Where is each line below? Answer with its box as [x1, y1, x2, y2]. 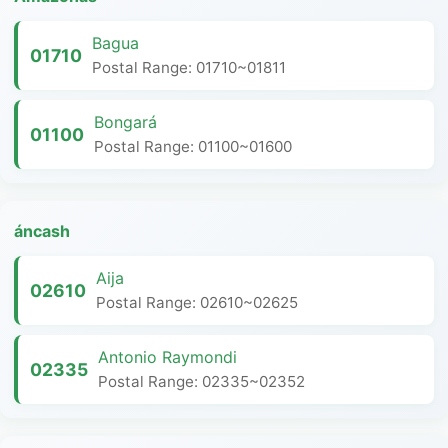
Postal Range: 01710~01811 [92, 58, 286, 77]
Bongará [94, 112, 157, 132]
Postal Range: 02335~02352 [98, 372, 305, 391]
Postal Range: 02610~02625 [96, 293, 298, 312]
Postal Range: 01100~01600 [94, 137, 292, 156]
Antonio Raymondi [98, 347, 237, 367]
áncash [14, 221, 70, 241]
